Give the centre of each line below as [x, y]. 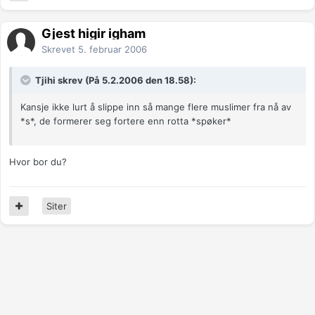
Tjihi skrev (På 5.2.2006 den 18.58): [115, 81]
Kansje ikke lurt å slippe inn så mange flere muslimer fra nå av [156, 107]
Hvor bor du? [38, 162]
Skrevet [60, 50]
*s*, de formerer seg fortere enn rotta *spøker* [126, 121]
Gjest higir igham [94, 34]
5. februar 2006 [112, 50]
